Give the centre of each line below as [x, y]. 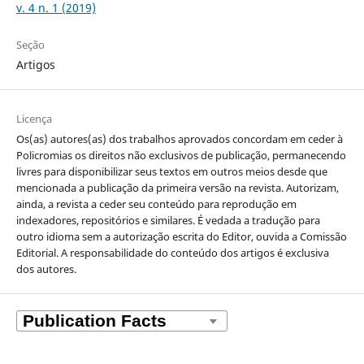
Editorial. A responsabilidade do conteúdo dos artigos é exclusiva [172, 253]
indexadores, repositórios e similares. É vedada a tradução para [168, 221]
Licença [34, 119]
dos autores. [46, 269]
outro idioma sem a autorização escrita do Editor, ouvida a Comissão [181, 237]
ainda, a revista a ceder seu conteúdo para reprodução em [156, 204]
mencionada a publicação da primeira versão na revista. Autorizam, [177, 188]
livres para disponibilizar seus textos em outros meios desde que [171, 172]
